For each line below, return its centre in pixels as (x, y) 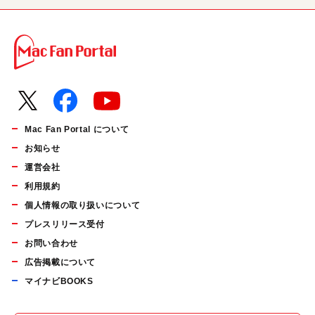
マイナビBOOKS (59, 281)
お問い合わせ (51, 243)
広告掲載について (60, 262)
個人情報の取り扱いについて (83, 205)
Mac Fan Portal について (77, 129)
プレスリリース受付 (65, 224)
